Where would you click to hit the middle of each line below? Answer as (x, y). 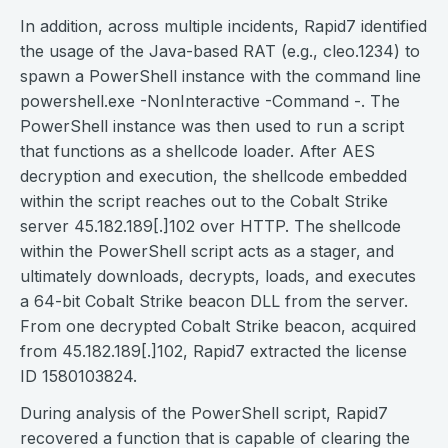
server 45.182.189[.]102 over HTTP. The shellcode (210, 226)
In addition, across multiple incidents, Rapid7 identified (223, 26)
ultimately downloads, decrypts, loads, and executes (218, 276)
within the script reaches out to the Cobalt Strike (204, 201)
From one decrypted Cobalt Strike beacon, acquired (218, 326)
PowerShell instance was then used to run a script (212, 126)
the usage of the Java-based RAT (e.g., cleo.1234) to (220, 51)
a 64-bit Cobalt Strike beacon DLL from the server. (214, 301)
